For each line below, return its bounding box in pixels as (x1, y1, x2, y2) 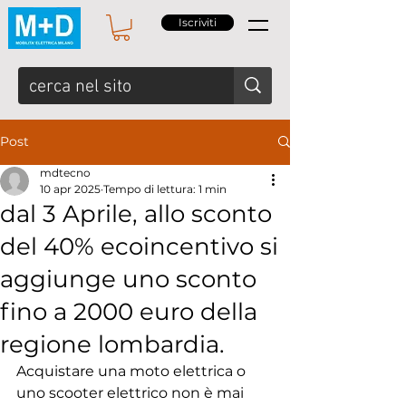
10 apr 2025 (40, 181, 101, 196)
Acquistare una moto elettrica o (16, 362, 249, 380)
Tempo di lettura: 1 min (103, 181, 227, 196)
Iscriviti (179, 15, 217, 29)
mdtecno (40, 165, 91, 179)
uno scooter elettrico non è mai (16, 383, 247, 401)
